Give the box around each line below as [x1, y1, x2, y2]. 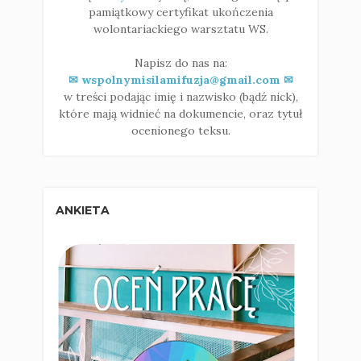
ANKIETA [56, 202, 110, 218]
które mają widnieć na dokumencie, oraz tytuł [59, 106, 302, 121]
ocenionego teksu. [131, 122, 230, 138]
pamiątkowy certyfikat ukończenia [88, 4, 273, 19]
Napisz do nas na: [134, 55, 227, 70]
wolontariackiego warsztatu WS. [93, 21, 268, 36]
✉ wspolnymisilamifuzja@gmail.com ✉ [68, 72, 293, 87]
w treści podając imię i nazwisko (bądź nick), [63, 89, 298, 104]
